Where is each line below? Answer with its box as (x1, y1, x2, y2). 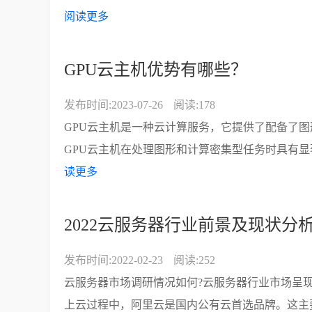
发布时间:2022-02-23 (64, 254, 163, 266)
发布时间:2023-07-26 (64, 99, 163, 111)
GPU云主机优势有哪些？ (64, 61, 247, 79)
